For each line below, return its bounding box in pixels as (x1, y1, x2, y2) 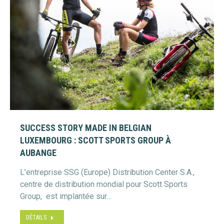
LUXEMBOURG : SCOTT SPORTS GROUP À (20, 135, 171, 145)
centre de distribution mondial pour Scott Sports (20, 179, 187, 189)
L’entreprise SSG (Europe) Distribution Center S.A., (20, 167, 194, 177)
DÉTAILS (26, 214, 46, 221)
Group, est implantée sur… (20, 191, 111, 201)
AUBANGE (20, 147, 56, 158)
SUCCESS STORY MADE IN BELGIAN (20, 122, 151, 133)
